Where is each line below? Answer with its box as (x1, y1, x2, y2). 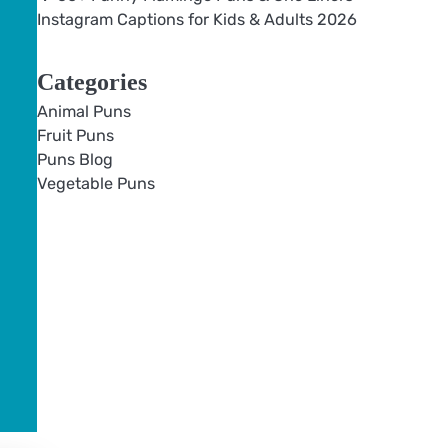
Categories (36, 69, 147, 95)
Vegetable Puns (36, 174, 155, 193)
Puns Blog (36, 150, 113, 169)
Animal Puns (36, 102, 131, 121)
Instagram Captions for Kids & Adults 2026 (36, 10, 357, 29)
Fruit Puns (36, 126, 114, 145)
